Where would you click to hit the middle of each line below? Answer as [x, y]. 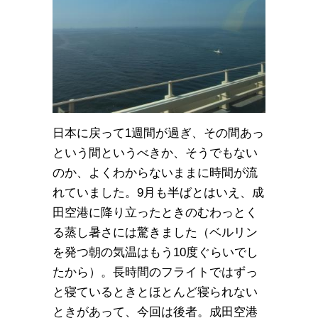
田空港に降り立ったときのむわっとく [155, 212]
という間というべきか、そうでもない [155, 153]
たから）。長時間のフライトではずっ [155, 272]
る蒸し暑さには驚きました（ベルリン [155, 232]
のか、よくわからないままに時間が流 [155, 172]
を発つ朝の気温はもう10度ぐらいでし [155, 252]
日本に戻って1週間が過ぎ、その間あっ [158, 133]
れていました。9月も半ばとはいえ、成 [158, 192]
